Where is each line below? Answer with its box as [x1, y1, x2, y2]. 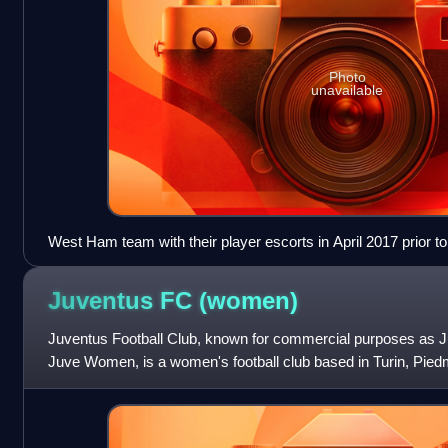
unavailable [311, 81, 384, 98]
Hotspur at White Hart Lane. [47, 256, 229, 274]
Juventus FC [47, 286, 199, 314]
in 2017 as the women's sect [47, 376, 234, 394]
